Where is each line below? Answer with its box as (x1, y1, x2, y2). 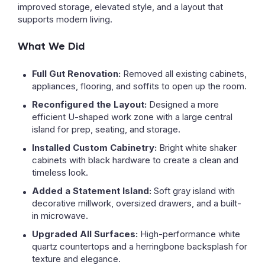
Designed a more (147, 99, 219, 110)
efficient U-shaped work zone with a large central (32, 111, 232, 122)
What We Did (18, 40, 85, 53)
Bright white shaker (157, 142, 237, 153)
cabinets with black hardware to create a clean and (32, 154, 238, 166)
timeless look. (32, 167, 88, 178)
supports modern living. (18, 14, 112, 25)
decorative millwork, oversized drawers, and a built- (32, 198, 241, 209)
